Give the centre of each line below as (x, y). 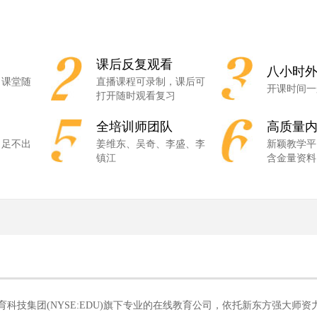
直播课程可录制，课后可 (151, 82)
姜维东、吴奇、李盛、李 (151, 144)
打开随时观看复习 (136, 96)
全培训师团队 (134, 127)
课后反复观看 (134, 64)
